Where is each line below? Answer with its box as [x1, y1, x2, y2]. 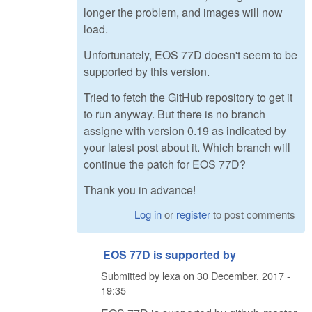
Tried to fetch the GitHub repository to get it [84, 88, 292, 105]
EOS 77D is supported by [103, 247, 236, 263]
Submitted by [101, 267, 162, 283]
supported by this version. [84, 63, 210, 80]
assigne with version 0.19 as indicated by [84, 122, 286, 139]
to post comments [210, 207, 296, 222]
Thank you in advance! [84, 181, 196, 198]
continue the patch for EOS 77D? [84, 155, 246, 172]
